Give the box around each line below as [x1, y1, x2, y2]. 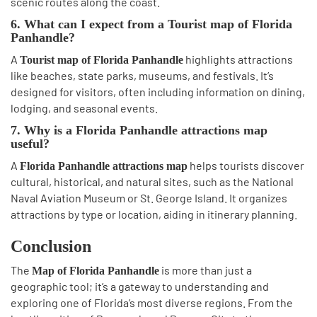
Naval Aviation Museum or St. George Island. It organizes [11, 191, 287, 204]
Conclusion [11, 237, 91, 255]
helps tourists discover [188, 158, 304, 172]
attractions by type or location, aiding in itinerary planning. [11, 207, 297, 221]
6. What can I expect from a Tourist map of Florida [11, 17, 292, 31]
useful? [11, 137, 50, 151]
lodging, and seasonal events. [11, 101, 158, 115]
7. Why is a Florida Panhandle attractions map [11, 123, 267, 137]
